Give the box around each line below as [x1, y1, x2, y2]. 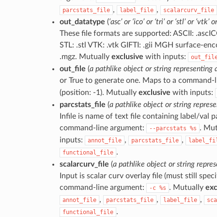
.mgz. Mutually [59, 52, 111, 61]
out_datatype [59, 17, 105, 26]
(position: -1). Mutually [59, 88, 139, 96]
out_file [59, 64, 86, 73]
